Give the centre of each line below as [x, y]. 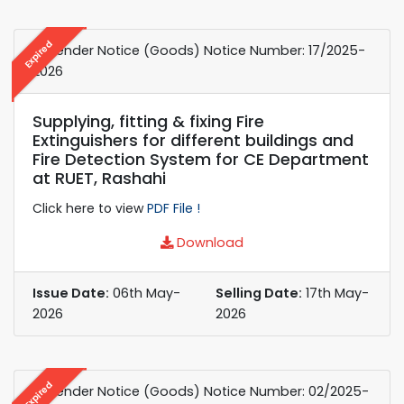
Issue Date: [71, 293]
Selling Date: [259, 293]
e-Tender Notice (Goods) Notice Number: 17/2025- [199, 50]
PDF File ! [174, 208]
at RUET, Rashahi [99, 178]
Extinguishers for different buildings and [193, 140]
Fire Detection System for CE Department [201, 159]
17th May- [335, 293]
